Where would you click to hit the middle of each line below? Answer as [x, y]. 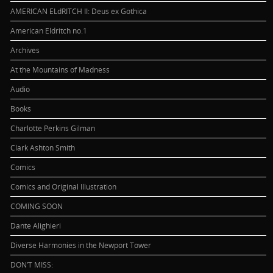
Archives [25, 50]
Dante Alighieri [36, 225]
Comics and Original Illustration [64, 186]
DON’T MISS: [32, 264]
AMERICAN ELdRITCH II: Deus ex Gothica [79, 11]
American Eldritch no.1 [49, 30]
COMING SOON [37, 206]
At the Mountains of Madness [60, 69]
